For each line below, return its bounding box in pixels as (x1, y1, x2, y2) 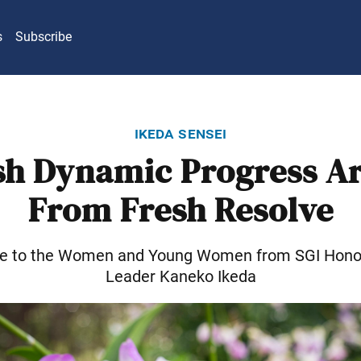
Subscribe (15, 29, 72, 45)
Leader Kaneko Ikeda (105, 266, 256, 286)
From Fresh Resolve (27, 190, 334, 231)
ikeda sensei (134, 122, 227, 143)
